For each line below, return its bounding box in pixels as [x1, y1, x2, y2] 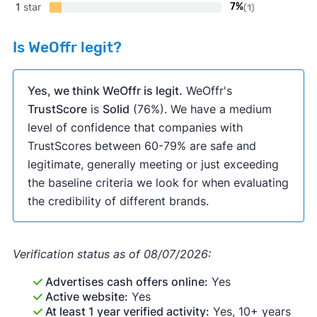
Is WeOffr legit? [12, 39, 122, 57]
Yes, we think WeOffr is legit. [27, 83, 183, 98]
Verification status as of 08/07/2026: [12, 247, 211, 262]
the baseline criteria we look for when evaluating [27, 175, 289, 190]
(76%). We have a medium [129, 102, 272, 117]
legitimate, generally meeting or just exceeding [27, 157, 279, 172]
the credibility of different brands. [27, 194, 209, 209]
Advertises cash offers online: [45, 275, 208, 289]
